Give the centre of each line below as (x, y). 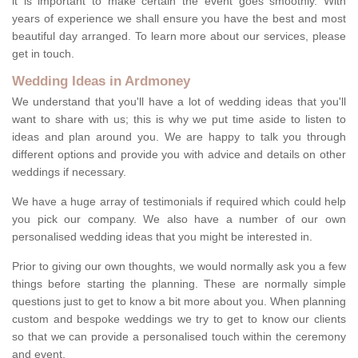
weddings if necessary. (69, 172)
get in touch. (43, 54)
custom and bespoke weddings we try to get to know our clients (179, 319)
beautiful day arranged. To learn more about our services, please (179, 36)
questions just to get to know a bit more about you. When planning (179, 302)
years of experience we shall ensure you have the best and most (179, 19)
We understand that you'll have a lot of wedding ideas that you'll (179, 102)
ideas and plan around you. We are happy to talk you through (179, 137)
